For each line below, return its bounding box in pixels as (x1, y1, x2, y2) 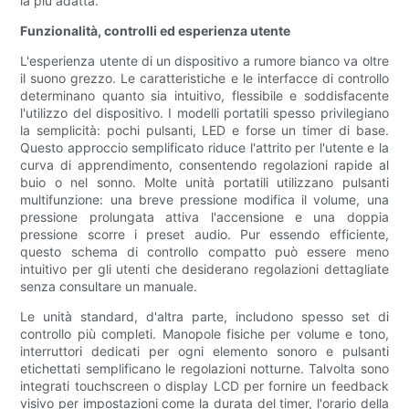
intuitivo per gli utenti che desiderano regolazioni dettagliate (20, 261, 389, 278)
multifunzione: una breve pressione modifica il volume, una (20, 192, 389, 208)
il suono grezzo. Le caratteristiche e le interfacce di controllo (20, 70, 389, 87)
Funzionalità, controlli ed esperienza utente (20, 23, 291, 39)
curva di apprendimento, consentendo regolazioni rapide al (20, 157, 389, 173)
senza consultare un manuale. (20, 278, 198, 295)
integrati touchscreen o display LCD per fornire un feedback (20, 378, 389, 394)
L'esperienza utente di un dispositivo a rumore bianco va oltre (20, 53, 389, 69)
